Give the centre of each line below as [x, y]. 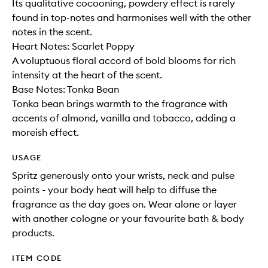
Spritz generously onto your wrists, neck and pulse [123, 175]
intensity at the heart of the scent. [87, 75]
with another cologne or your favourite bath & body [128, 218]
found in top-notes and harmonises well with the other [132, 17]
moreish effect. [45, 132]
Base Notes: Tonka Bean [66, 89]
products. [33, 233]
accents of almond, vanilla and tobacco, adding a [124, 118]
